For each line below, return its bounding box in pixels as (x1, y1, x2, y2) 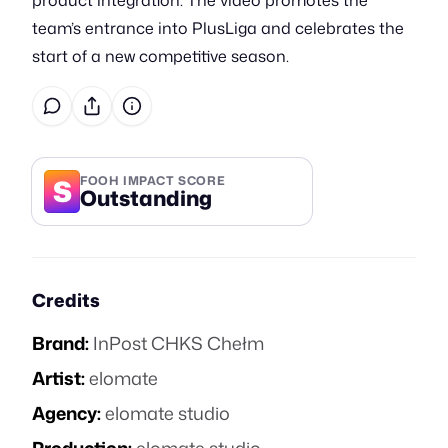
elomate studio (105, 400, 230, 426)
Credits (32, 287, 100, 313)
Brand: (32, 330, 89, 356)
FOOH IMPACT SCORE (80, 171, 226, 189)
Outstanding (80, 182, 212, 213)
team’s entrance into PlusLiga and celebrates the (32, 17, 404, 39)
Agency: (32, 400, 101, 426)
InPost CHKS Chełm (93, 330, 264, 356)
